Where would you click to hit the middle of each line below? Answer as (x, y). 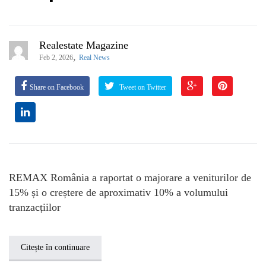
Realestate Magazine (84, 45)
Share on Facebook (57, 88)
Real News (94, 58)
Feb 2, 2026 (56, 58)
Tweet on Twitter (142, 88)
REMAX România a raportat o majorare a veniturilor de (130, 178)
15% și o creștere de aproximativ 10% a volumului (118, 193)
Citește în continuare (55, 248)
